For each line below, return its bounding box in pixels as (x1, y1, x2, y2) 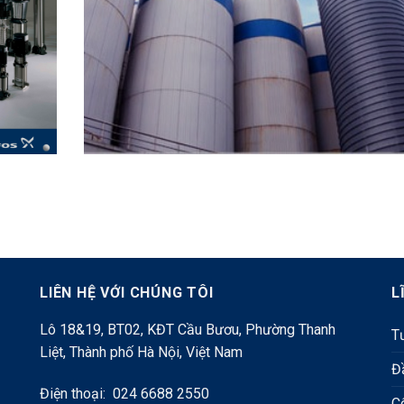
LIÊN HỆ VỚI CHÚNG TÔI (39, 284, 214, 302)
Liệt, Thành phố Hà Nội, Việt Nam (39, 344, 243, 362)
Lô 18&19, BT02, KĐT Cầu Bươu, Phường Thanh (39, 321, 335, 339)
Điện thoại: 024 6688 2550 (39, 384, 209, 402)
